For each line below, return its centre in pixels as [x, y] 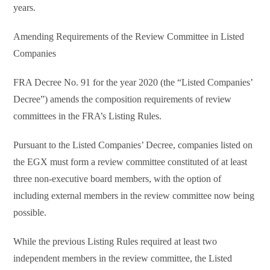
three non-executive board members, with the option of [118, 179]
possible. [30, 213]
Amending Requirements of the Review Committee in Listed [129, 37]
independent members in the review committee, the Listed [123, 259]
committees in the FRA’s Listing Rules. [88, 116]
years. [25, 8]
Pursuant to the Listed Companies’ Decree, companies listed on [133, 145]
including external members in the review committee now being [134, 196]
